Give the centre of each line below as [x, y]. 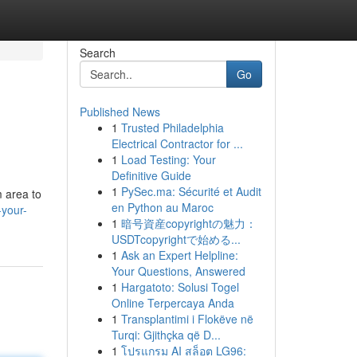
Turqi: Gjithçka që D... [166, 335]
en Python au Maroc [162, 207]
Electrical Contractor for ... [177, 143]
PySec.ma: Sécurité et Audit [191, 191]
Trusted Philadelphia [172, 127]
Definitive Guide [151, 175]
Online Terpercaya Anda [173, 303]
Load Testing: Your [168, 159]
